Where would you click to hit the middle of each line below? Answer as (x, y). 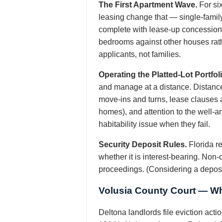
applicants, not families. (140, 55)
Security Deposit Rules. (143, 145)
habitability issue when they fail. (154, 124)
